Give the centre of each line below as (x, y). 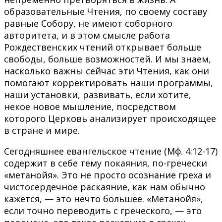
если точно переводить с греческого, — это (103, 210)
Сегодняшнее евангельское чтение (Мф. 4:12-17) (111, 151)
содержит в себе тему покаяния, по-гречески (106, 163)
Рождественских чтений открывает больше (103, 47)
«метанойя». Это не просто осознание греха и (108, 175)
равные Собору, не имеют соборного (88, 23)
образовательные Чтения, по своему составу (106, 11)
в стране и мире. (42, 130)
